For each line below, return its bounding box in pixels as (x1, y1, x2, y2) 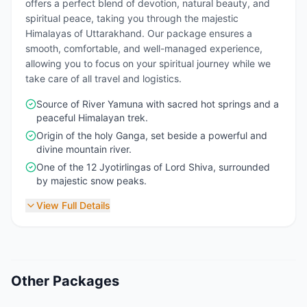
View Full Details (36, 199, 110, 211)
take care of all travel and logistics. (25, 73, 182, 84)
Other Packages (11, 273, 119, 289)
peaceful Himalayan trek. (36, 112, 148, 123)
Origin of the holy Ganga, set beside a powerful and (36, 130, 267, 141)
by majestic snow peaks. (36, 175, 147, 186)
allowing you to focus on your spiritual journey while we (25, 58, 271, 69)
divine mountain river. (36, 143, 132, 155)
